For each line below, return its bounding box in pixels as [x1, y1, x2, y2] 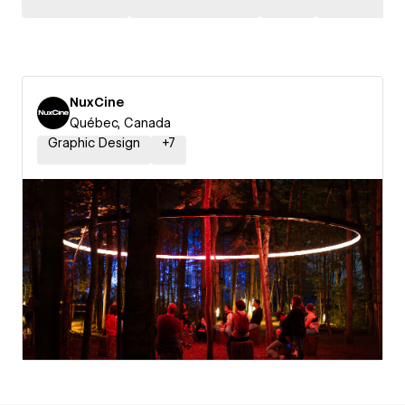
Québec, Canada [70, 116, 171, 130]
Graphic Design [48, 136, 140, 150]
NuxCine [70, 95, 124, 109]
